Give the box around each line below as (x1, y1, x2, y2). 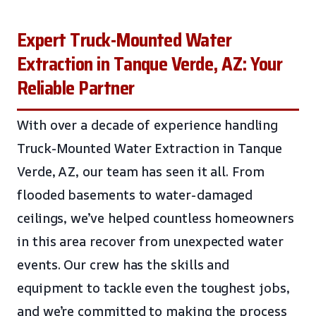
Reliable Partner (17, 73, 135, 103)
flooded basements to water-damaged (17, 185, 253, 204)
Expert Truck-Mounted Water (17, 25, 232, 55)
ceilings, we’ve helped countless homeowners (17, 208, 294, 227)
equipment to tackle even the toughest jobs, (17, 278, 290, 297)
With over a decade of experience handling (17, 115, 278, 134)
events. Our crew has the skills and (17, 255, 230, 274)
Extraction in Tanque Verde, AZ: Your (17, 49, 282, 79)
